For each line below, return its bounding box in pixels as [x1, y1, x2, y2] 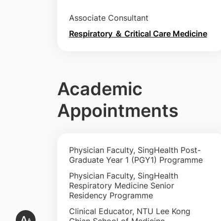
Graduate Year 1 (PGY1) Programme [69, 154, 203, 165]
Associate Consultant [69, 12, 148, 23]
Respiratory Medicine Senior [69, 180, 174, 190]
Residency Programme [69, 190, 153, 200]
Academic [57, 77, 143, 100]
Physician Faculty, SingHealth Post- [69, 145, 201, 155]
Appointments [57, 99, 179, 121]
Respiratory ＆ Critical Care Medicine [69, 28, 207, 38]
